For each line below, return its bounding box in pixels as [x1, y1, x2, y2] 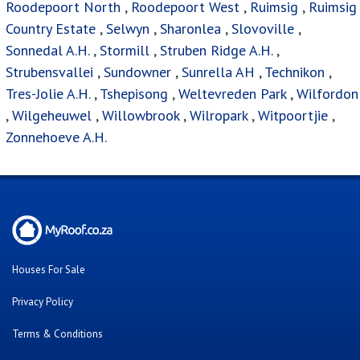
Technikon [264, 63, 325, 82]
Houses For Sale [12, 263, 85, 277]
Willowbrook [102, 106, 179, 125]
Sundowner [104, 63, 171, 82]
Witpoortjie [258, 106, 328, 125]
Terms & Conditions [12, 327, 103, 342]
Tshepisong [100, 84, 168, 104]
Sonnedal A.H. [6, 41, 89, 60]
